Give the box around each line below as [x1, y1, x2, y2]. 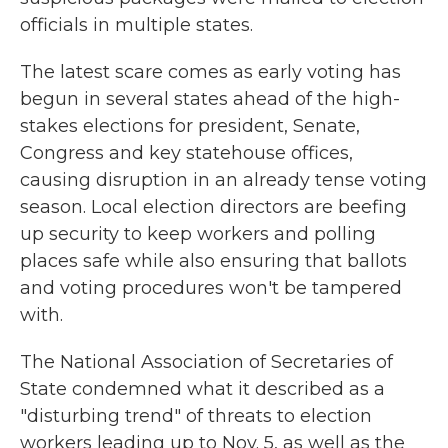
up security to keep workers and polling [20, 223, 376, 245]
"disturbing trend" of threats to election [20, 405, 372, 427]
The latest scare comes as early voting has [20, 61, 401, 83]
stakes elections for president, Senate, [20, 115, 360, 137]
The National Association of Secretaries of [20, 351, 393, 373]
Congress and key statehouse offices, [20, 142, 353, 164]
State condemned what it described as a [20, 378, 385, 400]
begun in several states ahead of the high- [20, 88, 400, 110]
